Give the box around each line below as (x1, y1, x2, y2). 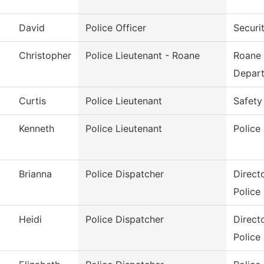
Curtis (19, 95, 46, 107)
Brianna (19, 168, 52, 180)
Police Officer (85, 22, 146, 34)
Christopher (19, 49, 71, 62)
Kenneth (19, 123, 54, 135)
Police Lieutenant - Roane (85, 49, 200, 62)
